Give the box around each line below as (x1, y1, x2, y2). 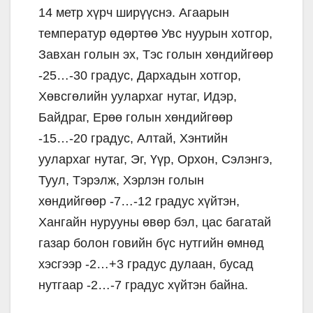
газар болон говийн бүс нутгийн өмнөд (38, 235, 264, 250)
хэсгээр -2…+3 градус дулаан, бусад (38, 256, 254, 271)
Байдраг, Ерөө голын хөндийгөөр (38, 110, 233, 124)
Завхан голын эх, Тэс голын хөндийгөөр (38, 47, 273, 61)
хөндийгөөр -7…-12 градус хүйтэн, (38, 194, 240, 208)
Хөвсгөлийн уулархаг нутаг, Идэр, (38, 89, 237, 103)
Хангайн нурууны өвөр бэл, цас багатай (38, 214, 271, 229)
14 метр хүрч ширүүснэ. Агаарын (38, 5, 229, 20)
